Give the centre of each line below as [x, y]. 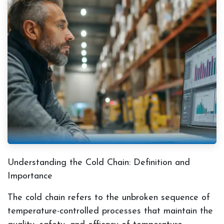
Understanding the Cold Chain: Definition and [99, 163]
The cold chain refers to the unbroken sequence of [109, 198]
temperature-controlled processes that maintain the [110, 211]
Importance [30, 176]
